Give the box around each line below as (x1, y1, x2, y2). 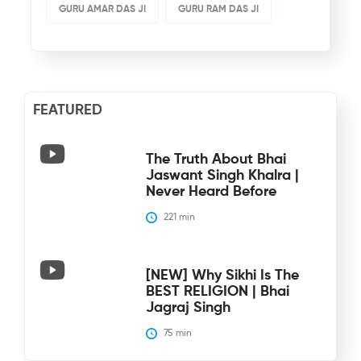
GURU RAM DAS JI (177, 4, 259, 15)
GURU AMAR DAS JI (58, 4, 146, 15)
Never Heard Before (145, 184, 276, 199)
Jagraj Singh (145, 300, 230, 315)
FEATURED (32, 102, 102, 118)
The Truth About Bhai (145, 151, 286, 167)
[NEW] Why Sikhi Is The (145, 268, 299, 283)
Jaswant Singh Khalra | (145, 168, 299, 183)
